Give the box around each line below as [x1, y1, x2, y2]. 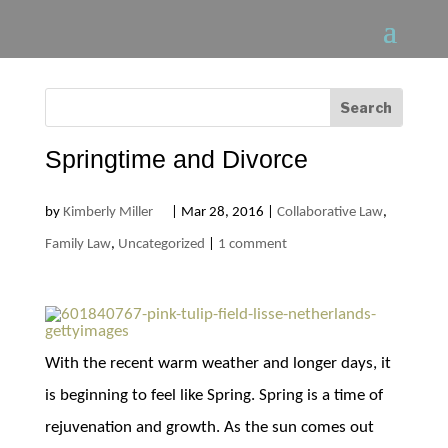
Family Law [44, 237, 111, 252]
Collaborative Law [276, 205, 383, 220]
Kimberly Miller [62, 205, 153, 220]
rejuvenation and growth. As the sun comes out [44, 419, 374, 436]
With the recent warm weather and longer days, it [44, 355, 391, 372]
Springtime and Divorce [44, 145, 308, 173]
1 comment [217, 237, 287, 252]
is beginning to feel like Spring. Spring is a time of [44, 387, 383, 404]
